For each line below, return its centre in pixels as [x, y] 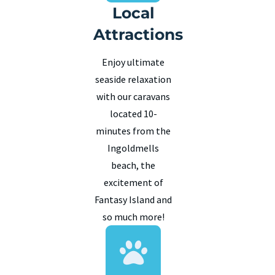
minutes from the [134, 130]
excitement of [133, 182]
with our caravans [134, 96]
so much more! [133, 216]
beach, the [134, 165]
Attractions [138, 35]
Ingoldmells [134, 148]
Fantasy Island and [134, 199]
